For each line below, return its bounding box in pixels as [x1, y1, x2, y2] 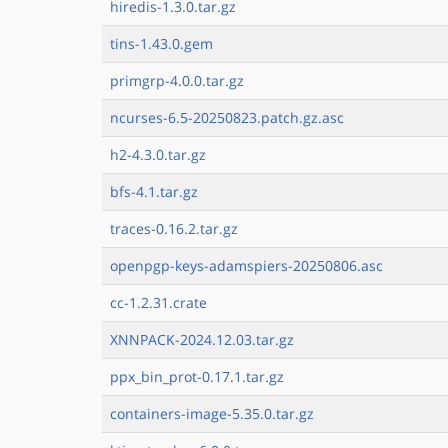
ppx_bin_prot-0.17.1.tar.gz [110, 367, 284, 386]
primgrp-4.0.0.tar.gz [110, 71, 244, 90]
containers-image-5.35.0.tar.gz [110, 404, 314, 423]
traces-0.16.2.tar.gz [110, 219, 238, 238]
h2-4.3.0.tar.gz [110, 145, 206, 164]
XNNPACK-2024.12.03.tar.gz [110, 330, 294, 349]
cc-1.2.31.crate [110, 293, 207, 312]
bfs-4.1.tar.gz [110, 182, 198, 201]
